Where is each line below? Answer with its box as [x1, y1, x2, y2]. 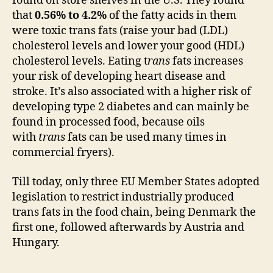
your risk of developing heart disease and [12, 69, 225, 84]
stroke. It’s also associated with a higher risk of [12, 85, 251, 99]
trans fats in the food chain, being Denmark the [12, 205, 256, 219]
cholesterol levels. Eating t [12, 54, 147, 69]
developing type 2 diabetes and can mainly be [12, 100, 249, 115]
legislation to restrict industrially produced [12, 190, 234, 204]
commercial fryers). [12, 146, 115, 160]
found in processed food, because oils [12, 115, 205, 130]
